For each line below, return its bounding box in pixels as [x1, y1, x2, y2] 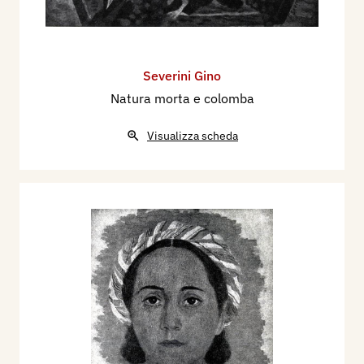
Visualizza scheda [147, 128, 238, 144]
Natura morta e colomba [110, 90, 254, 107]
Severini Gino [143, 67, 221, 84]
